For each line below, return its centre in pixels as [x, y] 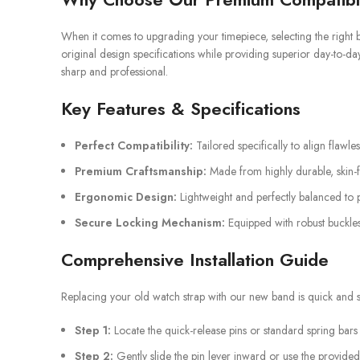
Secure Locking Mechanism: [150, 223]
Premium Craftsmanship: [141, 171]
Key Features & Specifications [181, 108]
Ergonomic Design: [126, 197]
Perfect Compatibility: [134, 145]
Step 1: [93, 330]
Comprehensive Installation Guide [195, 260]
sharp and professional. [115, 72]
